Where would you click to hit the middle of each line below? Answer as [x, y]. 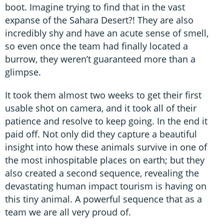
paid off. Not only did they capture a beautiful [101, 134]
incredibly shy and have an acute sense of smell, [107, 33]
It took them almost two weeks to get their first [103, 95]
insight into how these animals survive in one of [106, 147]
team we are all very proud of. [68, 212]
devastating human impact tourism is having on [106, 186]
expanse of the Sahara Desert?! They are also [99, 20]
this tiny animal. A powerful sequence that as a [103, 199]
